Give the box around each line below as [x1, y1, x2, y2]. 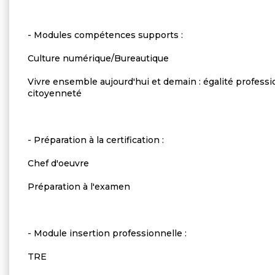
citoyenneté [28, 87, 82, 99]
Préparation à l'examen [28, 180, 130, 192]
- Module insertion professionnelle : [28, 227, 187, 239]
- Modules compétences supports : [28, 29, 183, 41]
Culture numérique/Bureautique [28, 52, 169, 64]
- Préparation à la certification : [28, 134, 164, 145]
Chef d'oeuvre [28, 157, 89, 169]
